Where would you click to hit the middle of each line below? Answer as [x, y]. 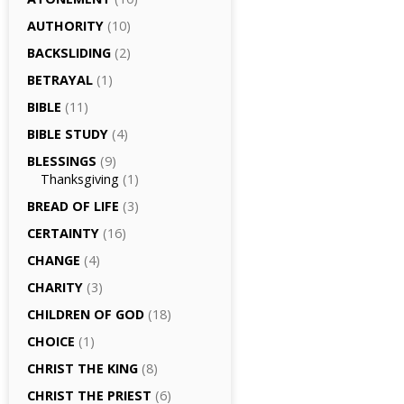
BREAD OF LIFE [73, 206]
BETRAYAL [60, 80]
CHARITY [55, 287]
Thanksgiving [80, 179]
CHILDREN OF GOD [86, 314]
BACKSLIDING [69, 53]
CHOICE [51, 341]
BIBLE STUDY [68, 134]
